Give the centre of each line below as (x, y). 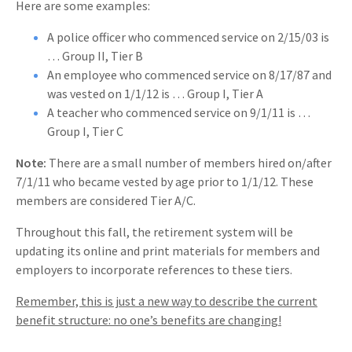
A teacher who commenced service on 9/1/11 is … (179, 113)
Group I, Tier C (85, 132)
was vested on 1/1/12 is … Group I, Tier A (155, 94)
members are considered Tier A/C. (106, 201)
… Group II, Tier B (95, 56)
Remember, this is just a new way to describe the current (167, 301)
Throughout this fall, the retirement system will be (154, 232)
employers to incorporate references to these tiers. (154, 270)
